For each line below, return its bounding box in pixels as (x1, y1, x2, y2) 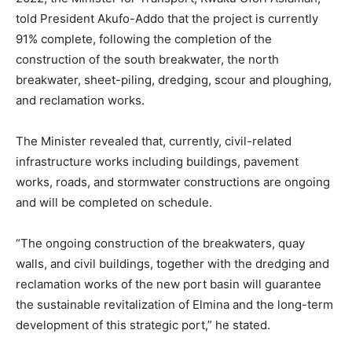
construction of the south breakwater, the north (16, 52, 279, 68)
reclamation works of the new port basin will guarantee (16, 277, 321, 292)
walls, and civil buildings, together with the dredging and (16, 256, 329, 272)
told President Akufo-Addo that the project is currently (16, 11, 318, 27)
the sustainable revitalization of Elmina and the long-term (16, 297, 333, 313)
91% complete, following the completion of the (16, 31, 272, 47)
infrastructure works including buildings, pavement (16, 154, 299, 170)
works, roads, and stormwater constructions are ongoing (16, 174, 330, 190)
